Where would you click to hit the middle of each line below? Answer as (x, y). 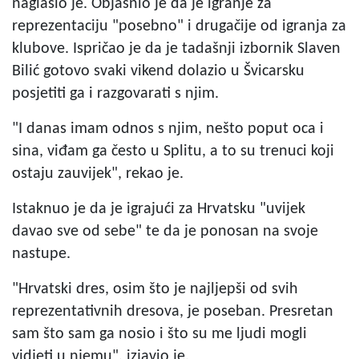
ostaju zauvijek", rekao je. (98, 173)
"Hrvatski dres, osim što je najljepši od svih (155, 289)
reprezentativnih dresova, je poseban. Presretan (173, 311)
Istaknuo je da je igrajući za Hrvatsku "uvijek (159, 209)
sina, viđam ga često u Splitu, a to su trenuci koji (173, 151)
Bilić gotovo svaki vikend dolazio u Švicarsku (158, 71)
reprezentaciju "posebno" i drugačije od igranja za (179, 26)
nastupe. (41, 254)
